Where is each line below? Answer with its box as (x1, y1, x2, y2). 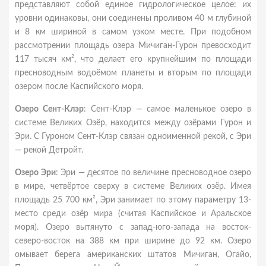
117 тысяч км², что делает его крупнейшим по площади (15, 55, 251, 64)
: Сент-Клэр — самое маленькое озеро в (83, 105, 252, 113)
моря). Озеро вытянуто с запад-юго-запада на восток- (15, 223, 251, 232)
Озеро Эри (15, 169, 56, 177)
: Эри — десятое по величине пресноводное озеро (55, 169, 251, 177)
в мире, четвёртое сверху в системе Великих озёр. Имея (15, 182, 251, 191)
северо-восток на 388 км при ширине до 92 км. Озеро (15, 237, 251, 245)
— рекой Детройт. (15, 146, 83, 154)
